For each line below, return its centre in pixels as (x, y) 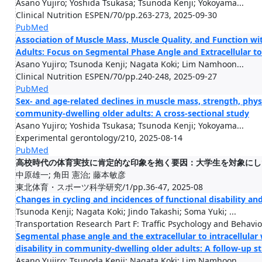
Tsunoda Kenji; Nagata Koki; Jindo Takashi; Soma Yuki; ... (126, 211)
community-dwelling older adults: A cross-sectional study (132, 113)
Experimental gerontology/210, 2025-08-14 (99, 138)
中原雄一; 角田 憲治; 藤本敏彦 (71, 175)
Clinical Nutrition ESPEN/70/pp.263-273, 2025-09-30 (116, 15)
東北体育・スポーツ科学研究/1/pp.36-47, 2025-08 (109, 187)
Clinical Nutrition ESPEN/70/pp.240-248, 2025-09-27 (116, 76)
